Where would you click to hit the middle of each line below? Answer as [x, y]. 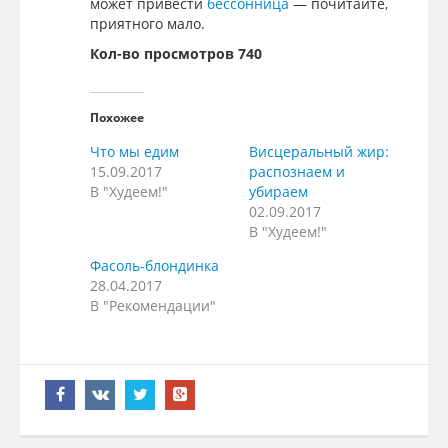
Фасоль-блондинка [154, 265]
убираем [278, 191]
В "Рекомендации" [153, 305]
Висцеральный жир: [319, 151]
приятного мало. [147, 23]
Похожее [117, 117]
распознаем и [297, 171]
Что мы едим [134, 151]
